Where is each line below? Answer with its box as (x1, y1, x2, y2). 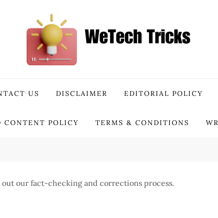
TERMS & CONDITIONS (95, 118, 189, 127)
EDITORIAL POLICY (124, 89, 203, 98)
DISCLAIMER (56, 89, 108, 98)
